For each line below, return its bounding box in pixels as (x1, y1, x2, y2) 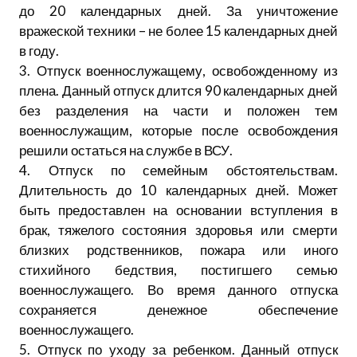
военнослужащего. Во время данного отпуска (19, 280, 338, 298)
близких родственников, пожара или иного (19, 241, 338, 258)
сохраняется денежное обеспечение (19, 300, 338, 318)
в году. (19, 41, 59, 59)
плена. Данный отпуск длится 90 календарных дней (19, 81, 338, 99)
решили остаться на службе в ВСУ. (19, 141, 233, 159)
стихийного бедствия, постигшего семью (19, 261, 338, 278)
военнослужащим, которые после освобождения (19, 121, 338, 139)
